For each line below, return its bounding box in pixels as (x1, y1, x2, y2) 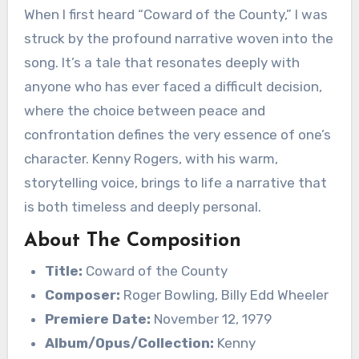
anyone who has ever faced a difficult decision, (23, 78, 322, 95)
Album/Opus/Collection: (44, 335, 214, 351)
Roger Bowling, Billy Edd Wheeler (119, 287, 329, 303)
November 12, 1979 (150, 311, 272, 327)
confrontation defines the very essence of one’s (23, 126, 331, 143)
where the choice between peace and (23, 102, 265, 119)
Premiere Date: (44, 311, 151, 327)
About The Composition (23, 231, 241, 251)
